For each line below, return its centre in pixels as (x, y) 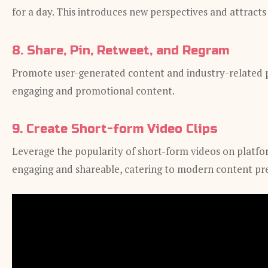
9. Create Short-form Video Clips (115, 129)
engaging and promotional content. (93, 90)
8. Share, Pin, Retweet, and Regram (121, 50)
